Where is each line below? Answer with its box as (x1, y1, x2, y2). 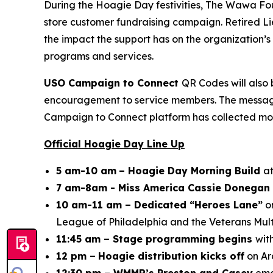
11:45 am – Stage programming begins (56, 233, 255, 245)
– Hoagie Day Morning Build (119, 165, 263, 177)
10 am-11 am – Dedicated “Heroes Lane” (56, 199, 263, 211)
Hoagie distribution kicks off (98, 250, 244, 262)
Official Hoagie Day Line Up (44, 138, 185, 150)
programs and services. (44, 50, 154, 62)
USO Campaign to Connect (44, 77, 182, 89)
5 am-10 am (56, 165, 116, 177)
